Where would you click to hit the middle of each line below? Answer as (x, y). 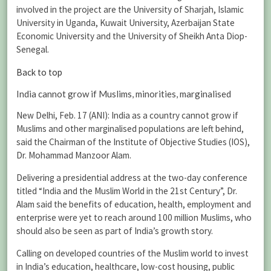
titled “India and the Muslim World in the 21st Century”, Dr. (127, 191)
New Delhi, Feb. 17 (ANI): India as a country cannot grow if (127, 115)
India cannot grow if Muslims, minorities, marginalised (124, 93)
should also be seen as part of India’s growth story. (115, 231)
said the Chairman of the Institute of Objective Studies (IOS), (133, 142)
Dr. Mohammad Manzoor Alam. (74, 155)
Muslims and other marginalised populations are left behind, (130, 128)
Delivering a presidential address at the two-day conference (132, 178)
